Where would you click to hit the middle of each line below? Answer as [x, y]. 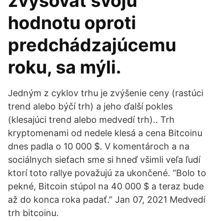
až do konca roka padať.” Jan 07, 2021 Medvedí [107, 200]
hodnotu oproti [72, 23]
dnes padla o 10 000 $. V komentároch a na [99, 146]
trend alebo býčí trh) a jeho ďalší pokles [90, 106]
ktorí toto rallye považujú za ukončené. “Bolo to [107, 173]
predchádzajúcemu [92, 45]
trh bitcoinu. [33, 213]
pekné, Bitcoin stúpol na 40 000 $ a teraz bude [106, 186]
